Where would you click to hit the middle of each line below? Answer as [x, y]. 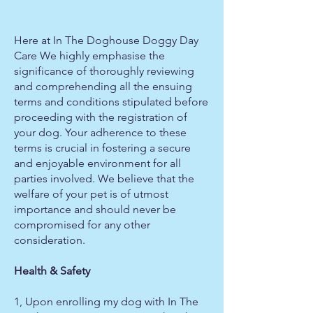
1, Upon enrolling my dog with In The [106, 301]
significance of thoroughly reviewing [104, 71]
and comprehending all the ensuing [103, 86]
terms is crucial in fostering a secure [102, 148]
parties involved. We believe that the [104, 179]
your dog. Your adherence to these [100, 132]
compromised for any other [82, 225]
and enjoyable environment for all [97, 163]
